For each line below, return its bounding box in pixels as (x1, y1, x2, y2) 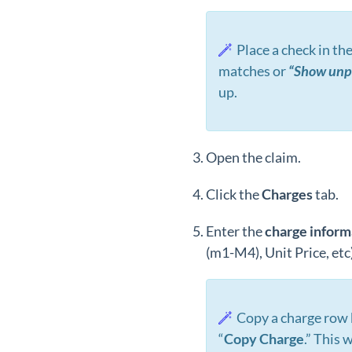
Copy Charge (224, 330, 304, 347)
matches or (218, 62, 286, 79)
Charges (262, 185, 315, 203)
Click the (206, 185, 262, 203)
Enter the (206, 222, 265, 240)
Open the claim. (206, 148, 301, 166)
